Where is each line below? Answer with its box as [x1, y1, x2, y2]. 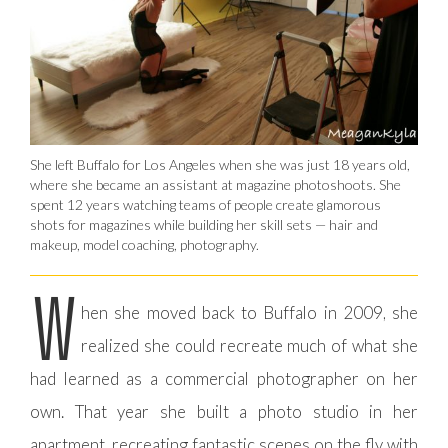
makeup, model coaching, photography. [30, 236, 259, 254]
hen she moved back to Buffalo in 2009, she [81, 302, 418, 324]
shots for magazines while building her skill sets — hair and [30, 216, 378, 234]
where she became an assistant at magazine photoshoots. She [30, 176, 401, 194]
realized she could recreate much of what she [81, 335, 418, 357]
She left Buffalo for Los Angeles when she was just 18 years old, [30, 156, 410, 174]
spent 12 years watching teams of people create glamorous [30, 196, 381, 214]
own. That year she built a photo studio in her [30, 401, 418, 423]
